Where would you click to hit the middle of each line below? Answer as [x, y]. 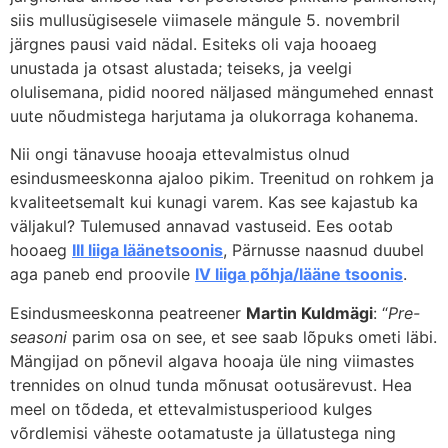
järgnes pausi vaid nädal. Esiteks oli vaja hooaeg [193, 43]
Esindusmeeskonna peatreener [128, 312]
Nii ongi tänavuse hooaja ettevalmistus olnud [180, 154]
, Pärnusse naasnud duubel [323, 250]
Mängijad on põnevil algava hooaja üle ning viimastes [212, 360]
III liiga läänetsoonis [147, 250]
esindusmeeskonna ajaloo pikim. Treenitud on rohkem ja [222, 178]
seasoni [38, 336]
